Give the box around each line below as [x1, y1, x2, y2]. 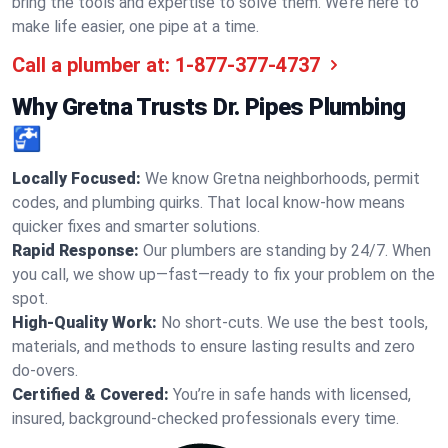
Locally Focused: [12, 169, 141, 188]
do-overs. [12, 361, 78, 380]
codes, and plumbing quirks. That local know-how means [12, 193, 405, 212]
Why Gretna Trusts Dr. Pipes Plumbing [12, 93, 406, 121]
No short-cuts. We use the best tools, [161, 313, 428, 332]
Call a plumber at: [12, 53, 170, 77]
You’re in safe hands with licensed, [173, 385, 411, 404]
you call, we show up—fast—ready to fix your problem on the [12, 265, 435, 284]
